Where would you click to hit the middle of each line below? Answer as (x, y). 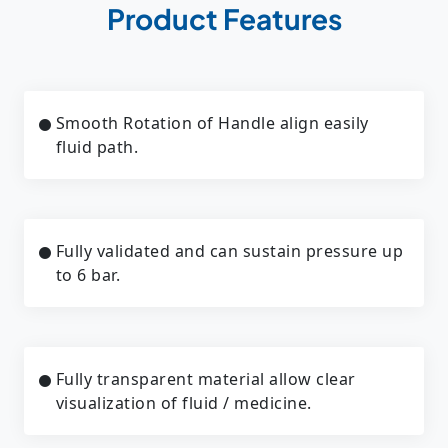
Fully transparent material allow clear (205, 378)
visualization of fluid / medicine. (183, 402)
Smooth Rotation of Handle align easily (212, 122)
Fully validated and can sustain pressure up (229, 250)
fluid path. (96, 146)
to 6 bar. (87, 274)
